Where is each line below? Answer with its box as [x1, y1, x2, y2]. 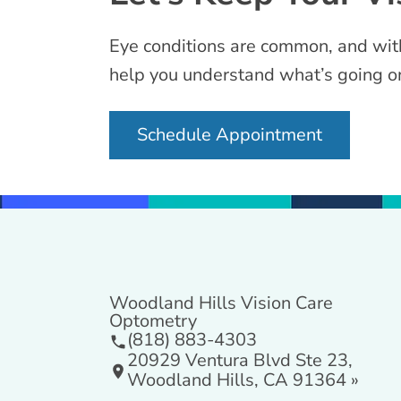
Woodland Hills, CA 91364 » [127, 367, 359, 392]
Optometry [109, 309, 197, 334]
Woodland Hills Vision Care [109, 291, 333, 316]
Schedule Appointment [137, 123, 322, 148]
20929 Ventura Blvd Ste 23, [127, 347, 353, 372]
